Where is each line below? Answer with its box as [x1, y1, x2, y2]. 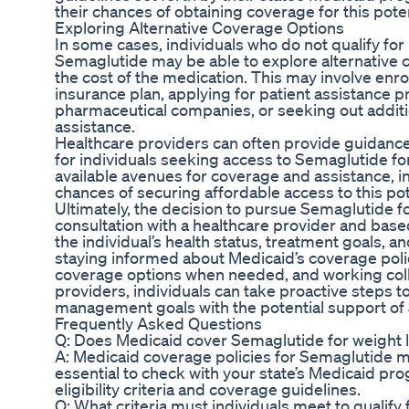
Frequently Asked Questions [55, 313, 262, 334]
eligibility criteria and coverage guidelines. [55, 379, 361, 400]
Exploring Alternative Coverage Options [55, 17, 344, 38]
